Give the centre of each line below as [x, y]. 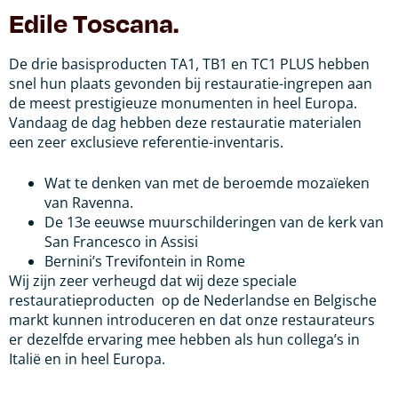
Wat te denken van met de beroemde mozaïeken [207, 183]
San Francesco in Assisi [121, 241]
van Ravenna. [89, 202]
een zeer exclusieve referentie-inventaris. [146, 142]
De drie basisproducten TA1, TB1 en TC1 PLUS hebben [189, 64]
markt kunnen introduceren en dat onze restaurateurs [192, 319]
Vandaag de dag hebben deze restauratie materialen [185, 122]
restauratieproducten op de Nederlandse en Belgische [193, 300]
